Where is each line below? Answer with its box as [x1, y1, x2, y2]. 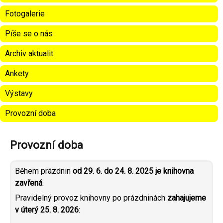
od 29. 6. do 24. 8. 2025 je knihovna [73, 166, 194, 176]
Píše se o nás [5, 28, 53, 38]
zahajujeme [167, 193, 206, 203]
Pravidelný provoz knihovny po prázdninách [15, 193, 167, 203]
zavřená [15, 178, 42, 188]
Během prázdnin [15, 166, 73, 176]
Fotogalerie [5, 8, 45, 18]
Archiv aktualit [5, 48, 53, 58]
